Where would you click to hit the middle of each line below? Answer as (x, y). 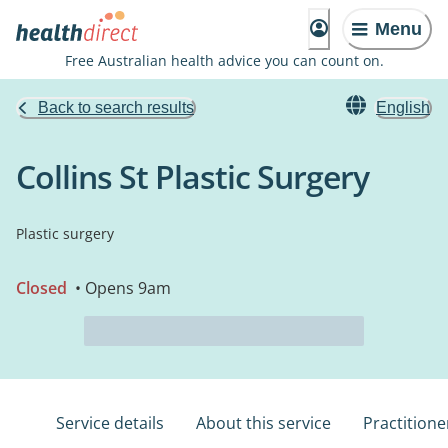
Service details (110, 423)
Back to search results (116, 107)
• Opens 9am (121, 288)
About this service (263, 423)
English (403, 107)
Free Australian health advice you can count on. (224, 60)
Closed (41, 288)
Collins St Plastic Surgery (192, 176)
